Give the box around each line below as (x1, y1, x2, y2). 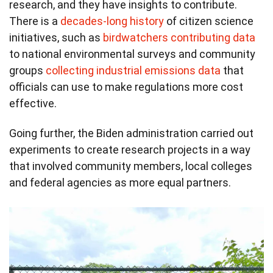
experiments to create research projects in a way (9, 143, 250, 156)
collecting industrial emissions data (46, 63, 221, 77)
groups (9, 63, 46, 77)
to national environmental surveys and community (9, 47, 255, 60)
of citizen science (164, 14, 253, 27)
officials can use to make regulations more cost (9, 80, 243, 93)
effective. (9, 96, 57, 110)
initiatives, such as (9, 30, 103, 44)
